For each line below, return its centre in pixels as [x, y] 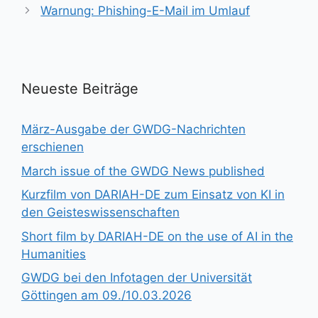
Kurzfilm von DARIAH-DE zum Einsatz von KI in [153, 194]
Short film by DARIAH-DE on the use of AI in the [157, 236]
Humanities [54, 254]
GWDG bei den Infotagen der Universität [137, 278]
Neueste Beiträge [80, 89]
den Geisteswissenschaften [100, 212]
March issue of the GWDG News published [143, 171]
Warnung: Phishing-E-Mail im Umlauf [146, 11]
